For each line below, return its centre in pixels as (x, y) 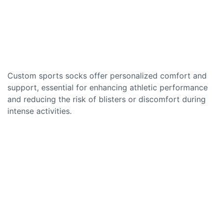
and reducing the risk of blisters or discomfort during (107, 99)
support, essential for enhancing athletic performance (108, 87)
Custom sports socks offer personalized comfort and (107, 75)
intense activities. (40, 111)
